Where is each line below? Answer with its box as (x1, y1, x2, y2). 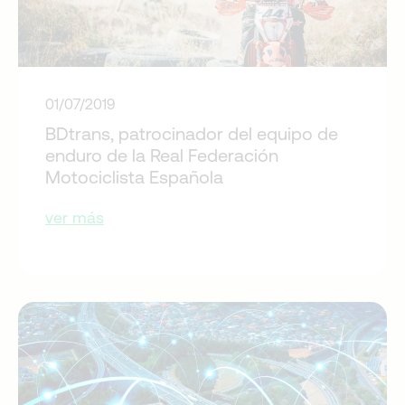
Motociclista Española (45, 165, 223, 187)
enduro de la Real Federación (45, 144, 278, 165)
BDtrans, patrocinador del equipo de (45, 122, 338, 144)
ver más (45, 207, 104, 227)
